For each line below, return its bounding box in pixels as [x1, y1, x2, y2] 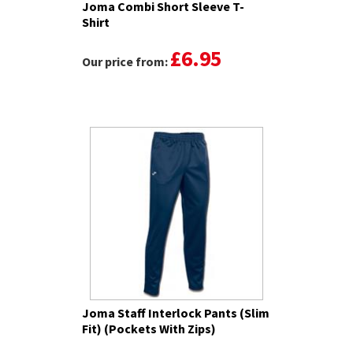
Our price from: [82, 54, 170, 70]
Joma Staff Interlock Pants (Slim [82, 305, 269, 321]
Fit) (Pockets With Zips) [82, 321, 216, 337]
